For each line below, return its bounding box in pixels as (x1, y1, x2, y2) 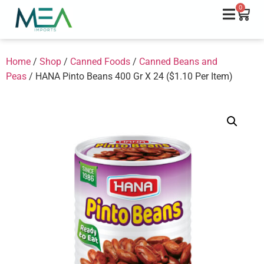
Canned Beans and (139, 55, 217, 67)
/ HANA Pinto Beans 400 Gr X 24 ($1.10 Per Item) (27, 70, 233, 82)
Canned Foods (70, 55, 130, 67)
